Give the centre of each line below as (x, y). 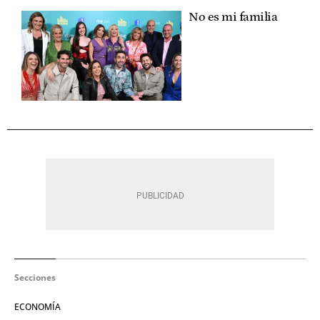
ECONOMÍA (37, 306)
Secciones (35, 277)
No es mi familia (233, 17)
